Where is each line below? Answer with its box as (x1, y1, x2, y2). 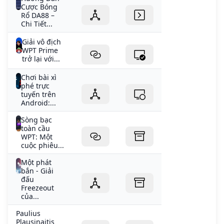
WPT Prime (21, 45, 58, 55)
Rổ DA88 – (20, 10, 54, 20)
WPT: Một (21, 132, 53, 142)
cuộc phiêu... (21, 140, 64, 150)
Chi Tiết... (20, 19, 52, 29)
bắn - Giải (21, 166, 54, 176)
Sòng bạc (21, 115, 52, 125)
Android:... (21, 98, 56, 108)
